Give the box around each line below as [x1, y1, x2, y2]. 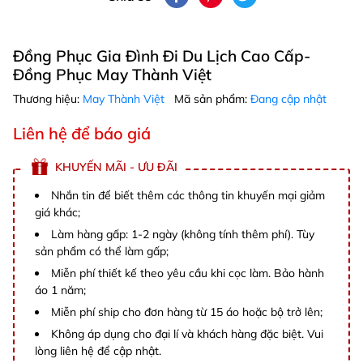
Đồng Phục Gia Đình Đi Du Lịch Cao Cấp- [13, 46, 310, 66]
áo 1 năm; [35, 283, 86, 298]
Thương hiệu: [13, 92, 83, 107]
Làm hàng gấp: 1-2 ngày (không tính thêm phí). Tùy [51, 227, 314, 242]
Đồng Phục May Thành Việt [13, 65, 211, 85]
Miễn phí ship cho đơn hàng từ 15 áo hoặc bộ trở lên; [51, 305, 322, 320]
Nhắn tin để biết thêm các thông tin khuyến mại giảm [51, 188, 325, 203]
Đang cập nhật [250, 92, 327, 107]
